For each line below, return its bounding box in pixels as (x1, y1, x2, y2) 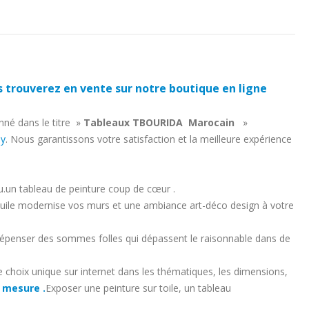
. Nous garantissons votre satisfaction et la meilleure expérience (6, 132, 292, 146)
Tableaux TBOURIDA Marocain (83, 115, 235, 129)
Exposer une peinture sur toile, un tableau (46, 281, 231, 295)
